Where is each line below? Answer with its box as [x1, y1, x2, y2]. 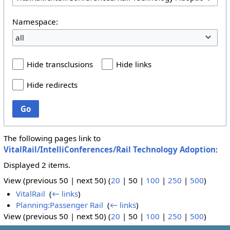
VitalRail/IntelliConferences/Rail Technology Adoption [3, 144, 216, 155]
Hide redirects [26, 80, 78, 90]
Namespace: [12, 16, 58, 27]
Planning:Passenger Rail [16, 200, 104, 210]
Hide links [116, 59, 152, 70]
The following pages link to [3, 133, 101, 144]
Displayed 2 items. [3, 160, 70, 170]
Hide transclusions [26, 59, 93, 70]
